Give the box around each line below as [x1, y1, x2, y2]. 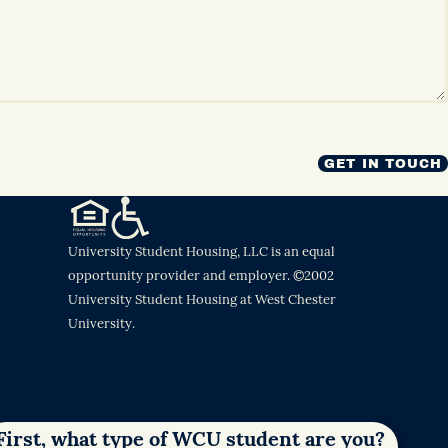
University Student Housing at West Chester [68, 290, 336, 309]
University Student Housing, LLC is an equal [68, 242, 335, 261]
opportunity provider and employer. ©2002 [68, 266, 334, 285]
